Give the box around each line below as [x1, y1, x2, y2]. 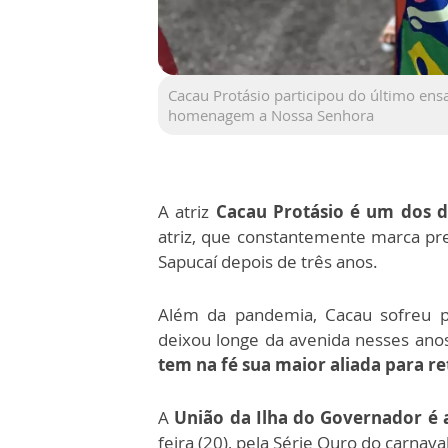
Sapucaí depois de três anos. [158, 249, 378, 273]
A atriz [158, 199, 216, 223]
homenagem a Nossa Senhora [168, 104, 374, 125]
